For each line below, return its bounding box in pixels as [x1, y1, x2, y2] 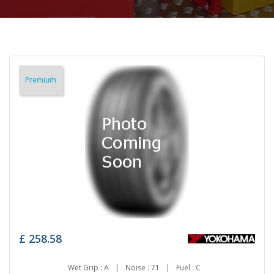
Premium [25, 74, 56, 85]
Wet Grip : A [67, 262, 109, 273]
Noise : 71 [125, 262, 160, 273]
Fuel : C [176, 262, 201, 273]
